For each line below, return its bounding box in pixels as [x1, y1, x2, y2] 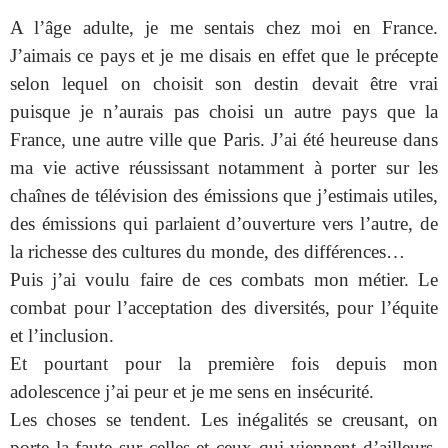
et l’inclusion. [10, 325, 114, 347]
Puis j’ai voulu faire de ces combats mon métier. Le [10, 269, 438, 291]
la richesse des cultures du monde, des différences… [10, 241, 405, 263]
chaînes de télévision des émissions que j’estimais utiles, [10, 185, 438, 207]
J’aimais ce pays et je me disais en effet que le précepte [10, 45, 438, 67]
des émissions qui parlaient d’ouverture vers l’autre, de [10, 213, 438, 235]
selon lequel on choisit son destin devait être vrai [10, 73, 438, 95]
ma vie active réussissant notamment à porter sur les [10, 157, 438, 179]
